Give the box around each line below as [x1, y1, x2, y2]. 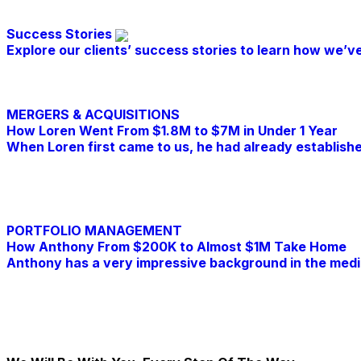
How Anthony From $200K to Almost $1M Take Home [6, 239, 346, 255]
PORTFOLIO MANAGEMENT [6, 222, 182, 239]
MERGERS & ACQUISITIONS [6, 106, 180, 123]
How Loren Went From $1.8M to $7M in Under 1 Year [6, 122, 338, 139]
